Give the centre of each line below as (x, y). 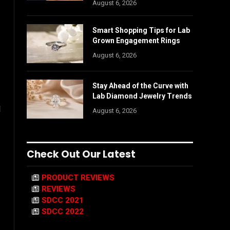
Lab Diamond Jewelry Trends (142, 96)
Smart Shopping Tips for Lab (141, 30)
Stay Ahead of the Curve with (140, 86)
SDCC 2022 (63, 212)
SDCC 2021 (63, 200)
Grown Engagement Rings (136, 41)
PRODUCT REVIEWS (78, 178)
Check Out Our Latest (81, 154)
